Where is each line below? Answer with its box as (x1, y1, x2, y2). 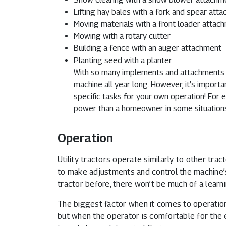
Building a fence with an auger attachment (74, 43, 221, 53)
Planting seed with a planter (74, 55, 172, 66)
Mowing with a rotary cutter (74, 31, 171, 41)
